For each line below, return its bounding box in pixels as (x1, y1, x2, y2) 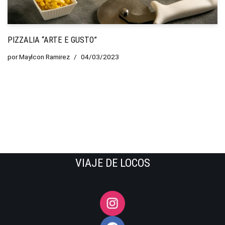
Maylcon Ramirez (19, 52, 70, 61)
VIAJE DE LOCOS (75, 156, 150, 169)
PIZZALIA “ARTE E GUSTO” (8, 35, 97, 45)
